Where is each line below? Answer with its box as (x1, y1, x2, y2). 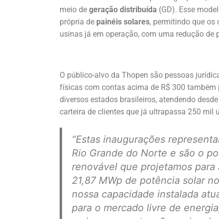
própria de (60, 17, 94, 26)
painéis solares (94, 17, 150, 26)
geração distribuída (89, 4, 157, 14)
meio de (60, 4, 89, 14)
